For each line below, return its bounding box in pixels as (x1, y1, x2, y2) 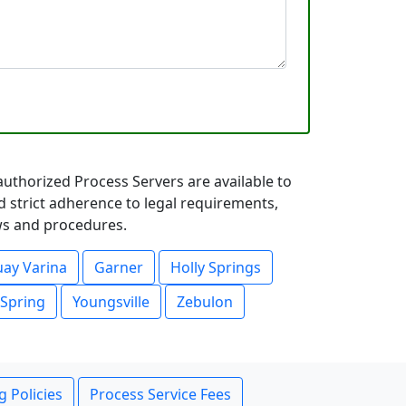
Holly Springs (170, 257, 261, 277)
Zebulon (177, 292, 233, 312)
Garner (94, 257, 143, 277)
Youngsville (72, 292, 150, 312)
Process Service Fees (90, 384, 231, 404)
